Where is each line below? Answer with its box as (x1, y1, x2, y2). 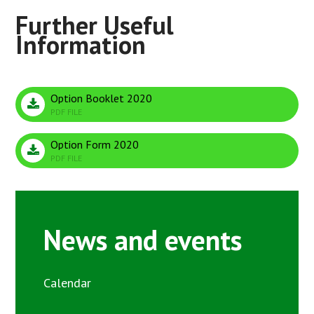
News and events (43, 221, 243, 258)
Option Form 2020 (50, 137, 139, 151)
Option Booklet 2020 (50, 90, 153, 105)
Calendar (43, 274, 92, 291)
